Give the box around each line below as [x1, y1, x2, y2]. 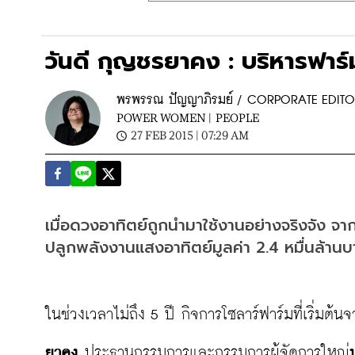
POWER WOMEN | [116, 111, 212, 124]
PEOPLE [216, 111, 259, 124]
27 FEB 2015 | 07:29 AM [131, 128, 249, 142]
